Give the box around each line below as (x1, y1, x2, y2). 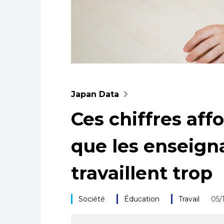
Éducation (123, 194, 159, 203)
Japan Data (71, 89, 119, 99)
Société (78, 194, 105, 203)
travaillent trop (71, 161, 212, 184)
